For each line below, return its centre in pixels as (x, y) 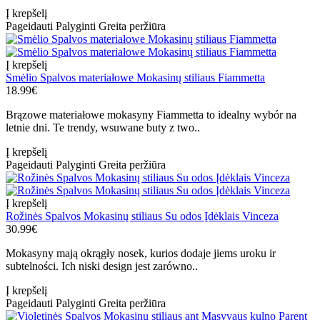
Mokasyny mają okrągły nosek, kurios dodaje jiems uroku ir (141, 254)
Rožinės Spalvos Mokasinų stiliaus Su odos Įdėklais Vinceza (142, 216)
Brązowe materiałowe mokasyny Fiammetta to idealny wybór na (151, 115)
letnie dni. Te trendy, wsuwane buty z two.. (103, 128)
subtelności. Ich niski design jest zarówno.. (102, 266)
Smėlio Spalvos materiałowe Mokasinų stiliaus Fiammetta (135, 78)
